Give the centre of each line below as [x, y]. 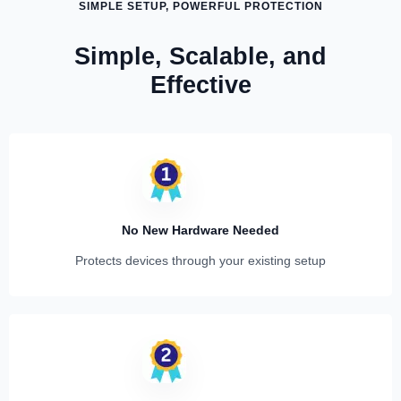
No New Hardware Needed [200, 230]
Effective [200, 85]
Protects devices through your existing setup [200, 260]
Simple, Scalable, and [200, 56]
